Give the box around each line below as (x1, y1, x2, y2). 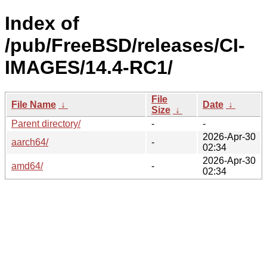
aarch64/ (11, 136, 48, 147)
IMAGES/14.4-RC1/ (5, 57, 173, 79)
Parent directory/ (11, 118, 80, 129)
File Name (11, 99, 56, 110)
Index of (5, 13, 79, 35)
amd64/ (11, 160, 43, 171)
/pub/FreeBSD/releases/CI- (5, 35, 245, 57)
